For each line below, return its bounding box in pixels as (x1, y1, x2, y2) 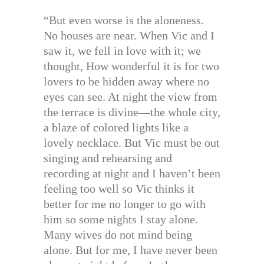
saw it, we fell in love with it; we (44, 44, 201, 57)
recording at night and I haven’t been (44, 166, 220, 180)
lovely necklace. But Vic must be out (44, 136, 220, 149)
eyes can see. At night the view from (44, 90, 217, 103)
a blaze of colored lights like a (44, 120, 189, 134)
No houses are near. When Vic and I (44, 28, 214, 42)
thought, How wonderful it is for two (44, 59, 219, 72)
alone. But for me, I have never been (44, 243, 217, 256)
